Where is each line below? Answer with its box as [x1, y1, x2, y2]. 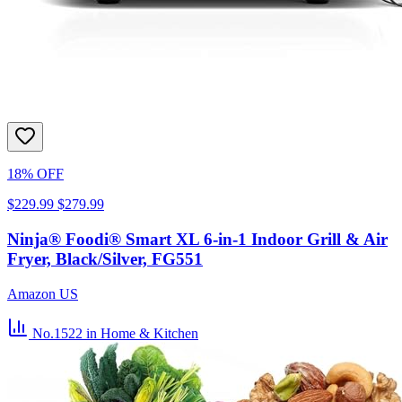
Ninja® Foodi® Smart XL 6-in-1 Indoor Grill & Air [7, 230, 388, 249]
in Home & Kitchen [86, 325, 198, 341]
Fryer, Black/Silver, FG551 [7, 249, 203, 269]
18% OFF [7, 166, 64, 182]
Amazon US [7, 285, 78, 301]
